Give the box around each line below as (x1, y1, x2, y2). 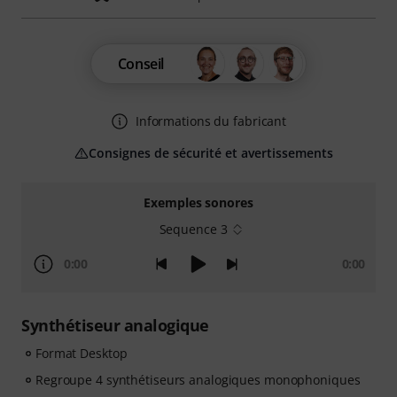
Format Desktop (35, 345, 128, 362)
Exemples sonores (144, 194, 253, 211)
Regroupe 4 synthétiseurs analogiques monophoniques (35, 371, 361, 388)
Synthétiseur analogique (21, 315, 209, 336)
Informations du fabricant (135, 113, 287, 129)
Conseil (117, 54, 165, 74)
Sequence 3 (159, 221, 228, 237)
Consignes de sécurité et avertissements (89, 144, 333, 161)
